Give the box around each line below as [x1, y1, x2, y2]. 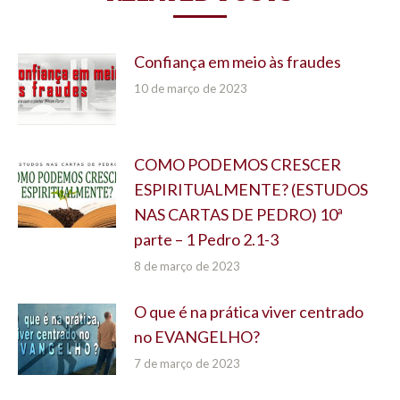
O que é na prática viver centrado [134, 301, 363, 321]
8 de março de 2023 [134, 258, 240, 273]
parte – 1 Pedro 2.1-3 [134, 229, 279, 249]
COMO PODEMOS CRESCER [134, 154, 341, 174]
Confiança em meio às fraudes [134, 52, 341, 71]
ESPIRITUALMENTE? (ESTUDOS [134, 179, 368, 199]
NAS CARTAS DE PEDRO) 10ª [134, 204, 343, 224]
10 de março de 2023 [134, 81, 247, 96]
